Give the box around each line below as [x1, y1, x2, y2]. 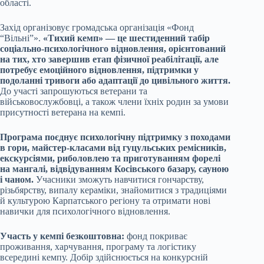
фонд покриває [127, 231, 187, 242]
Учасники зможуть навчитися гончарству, [34, 174, 204, 185]
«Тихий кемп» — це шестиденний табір [41, 33, 210, 44]
